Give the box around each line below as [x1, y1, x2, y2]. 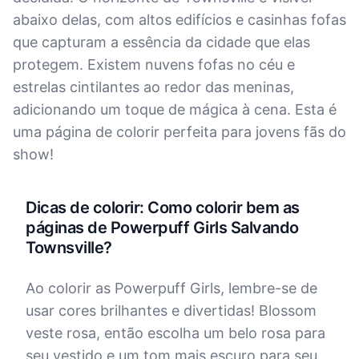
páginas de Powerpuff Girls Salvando [26, 218, 299, 237]
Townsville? [26, 238, 112, 257]
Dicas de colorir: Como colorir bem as [26, 198, 300, 217]
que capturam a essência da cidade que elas [13, 34, 310, 50]
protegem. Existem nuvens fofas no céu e [13, 56, 295, 73]
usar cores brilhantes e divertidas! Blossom [26, 302, 317, 319]
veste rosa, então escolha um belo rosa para [26, 325, 325, 341]
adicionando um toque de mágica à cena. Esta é [13, 101, 337, 118]
